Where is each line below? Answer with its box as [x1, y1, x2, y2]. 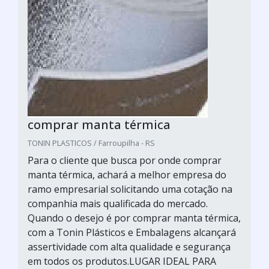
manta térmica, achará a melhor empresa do [28, 168, 226, 181]
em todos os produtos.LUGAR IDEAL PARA [28, 255, 216, 268]
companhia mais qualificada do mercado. [28, 197, 208, 210]
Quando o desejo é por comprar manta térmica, [28, 211, 241, 225]
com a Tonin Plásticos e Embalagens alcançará [28, 226, 236, 239]
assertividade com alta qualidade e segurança [28, 240, 231, 253]
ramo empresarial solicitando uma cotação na [28, 183, 232, 196]
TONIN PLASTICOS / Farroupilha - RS [28, 138, 155, 148]
